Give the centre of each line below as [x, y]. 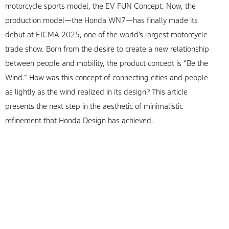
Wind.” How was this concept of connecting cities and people [107, 77]
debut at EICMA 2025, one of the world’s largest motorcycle [107, 35]
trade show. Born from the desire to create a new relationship [107, 49]
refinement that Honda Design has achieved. [79, 120]
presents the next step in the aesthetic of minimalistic [94, 106]
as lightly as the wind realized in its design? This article [97, 92]
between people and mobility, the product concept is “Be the [107, 63]
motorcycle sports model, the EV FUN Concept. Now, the [101, 6]
